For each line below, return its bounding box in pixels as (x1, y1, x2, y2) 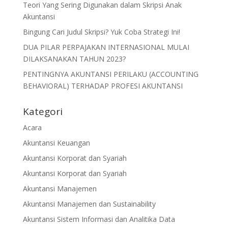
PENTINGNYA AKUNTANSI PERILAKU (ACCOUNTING (22, 69, 198, 79)
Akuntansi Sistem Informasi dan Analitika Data (22, 214, 175, 224)
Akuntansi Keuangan (22, 137, 90, 148)
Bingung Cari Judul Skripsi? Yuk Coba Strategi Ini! (22, 26, 180, 37)
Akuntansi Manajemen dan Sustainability (22, 198, 156, 209)
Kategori (22, 104, 63, 118)
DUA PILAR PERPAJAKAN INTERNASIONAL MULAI (22, 42, 189, 52)
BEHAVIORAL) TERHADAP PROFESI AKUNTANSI (22, 80, 183, 91)
